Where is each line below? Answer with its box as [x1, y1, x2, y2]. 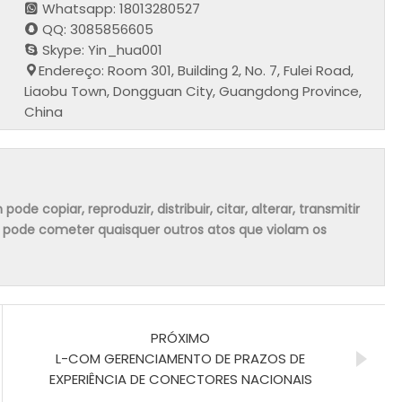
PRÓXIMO [151, 328, 210, 347]
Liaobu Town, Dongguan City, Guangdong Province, [24, 81, 363, 100]
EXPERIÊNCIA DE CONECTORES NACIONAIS [48, 369, 312, 389]
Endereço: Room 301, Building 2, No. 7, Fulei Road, [39, 60, 354, 80]
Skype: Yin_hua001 [39, 39, 163, 59]
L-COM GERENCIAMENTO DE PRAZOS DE [56, 348, 305, 368]
